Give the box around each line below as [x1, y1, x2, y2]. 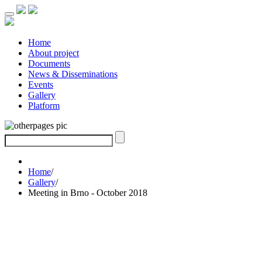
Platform [28, 101, 60, 111]
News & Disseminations [28, 69, 118, 79]
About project [28, 48, 79, 58]
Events [28, 80, 53, 89]
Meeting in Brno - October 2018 [28, 188, 147, 198]
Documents [28, 58, 70, 68]
